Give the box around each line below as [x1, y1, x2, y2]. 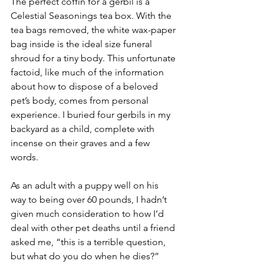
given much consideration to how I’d [11, 208, 166, 219]
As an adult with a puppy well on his [11, 180, 161, 191]
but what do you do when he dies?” [11, 250, 159, 262]
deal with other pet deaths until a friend [11, 222, 177, 233]
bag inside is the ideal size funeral [11, 38, 154, 49]
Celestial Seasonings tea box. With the [11, 10, 174, 21]
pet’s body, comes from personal [11, 95, 151, 106]
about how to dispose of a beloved [11, 81, 160, 92]
